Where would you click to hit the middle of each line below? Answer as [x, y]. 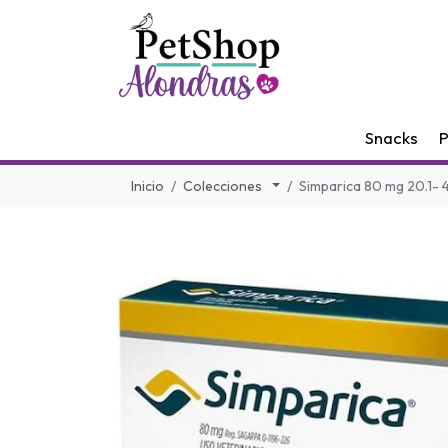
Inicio [147, 185]
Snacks [392, 137]
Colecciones [224, 185]
